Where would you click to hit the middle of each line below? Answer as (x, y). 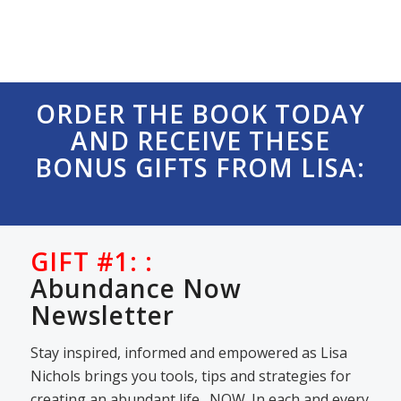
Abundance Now (136, 289)
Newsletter (102, 316)
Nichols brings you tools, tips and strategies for (190, 375)
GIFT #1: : (91, 262)
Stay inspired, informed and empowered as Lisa (188, 352)
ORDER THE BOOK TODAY (200, 114)
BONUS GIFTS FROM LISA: (200, 168)
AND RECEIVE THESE (200, 141)
